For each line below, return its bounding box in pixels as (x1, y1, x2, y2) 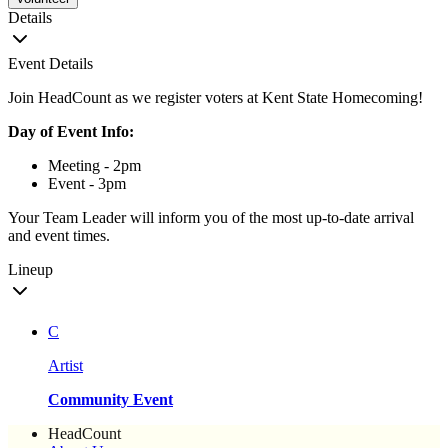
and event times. (8, 227, 110, 245)
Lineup (8, 261, 53, 279)
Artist (48, 357, 83, 375)
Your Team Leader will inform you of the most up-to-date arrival (8, 209, 414, 227)
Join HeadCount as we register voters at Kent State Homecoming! (8, 89, 423, 107)
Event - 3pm (48, 175, 126, 193)
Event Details (8, 55, 93, 73)
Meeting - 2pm (48, 157, 141, 175)
